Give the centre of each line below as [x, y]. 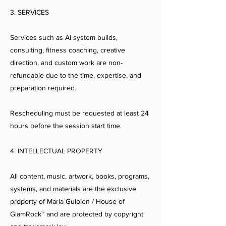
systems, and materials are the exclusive [73, 189]
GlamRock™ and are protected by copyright [77, 214]
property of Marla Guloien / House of [67, 202]
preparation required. [43, 88]
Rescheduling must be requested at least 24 [79, 113]
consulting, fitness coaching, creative [68, 50]
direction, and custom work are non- [66, 63]
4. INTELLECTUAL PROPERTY [56, 151]
